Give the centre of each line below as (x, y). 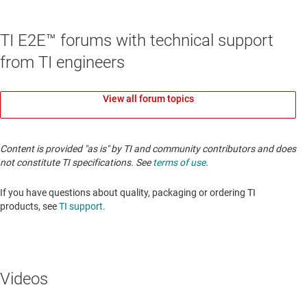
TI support (81, 207)
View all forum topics (148, 99)
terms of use (179, 163)
